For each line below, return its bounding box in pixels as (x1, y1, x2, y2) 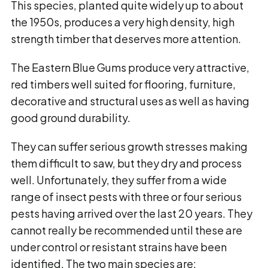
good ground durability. (11, 111, 130, 124)
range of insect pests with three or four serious (11, 190, 242, 203)
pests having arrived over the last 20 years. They (11, 206, 252, 220)
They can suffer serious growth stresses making (11, 139, 248, 153)
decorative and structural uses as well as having (11, 94, 249, 108)
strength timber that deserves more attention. (11, 32, 241, 45)
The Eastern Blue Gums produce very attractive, (11, 60, 249, 74)
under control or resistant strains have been (11, 240, 227, 254)
